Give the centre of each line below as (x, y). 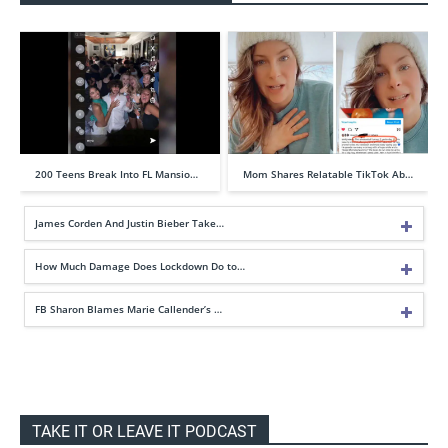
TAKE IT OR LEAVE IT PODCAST (144, 432)
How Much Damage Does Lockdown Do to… (140, 266)
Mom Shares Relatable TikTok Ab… (328, 174)
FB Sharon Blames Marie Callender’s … (128, 309)
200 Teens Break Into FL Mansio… (116, 174)
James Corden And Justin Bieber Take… (129, 223)
